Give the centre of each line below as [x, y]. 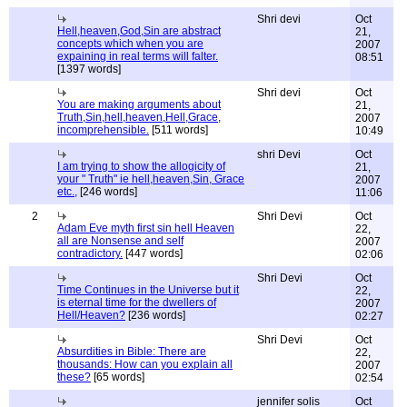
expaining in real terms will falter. [138, 56]
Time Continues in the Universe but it [148, 290]
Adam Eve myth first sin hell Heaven [146, 228]
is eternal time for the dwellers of [137, 303]
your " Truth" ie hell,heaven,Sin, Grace [151, 179]
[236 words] [155, 315]
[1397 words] [89, 69]
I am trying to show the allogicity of [141, 166]
